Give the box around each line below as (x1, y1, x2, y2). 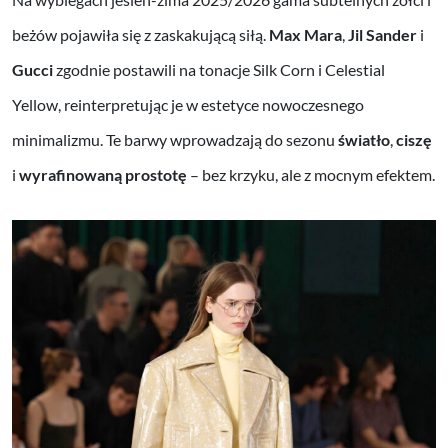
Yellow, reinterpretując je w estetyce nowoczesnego (12, 95, 364, 115)
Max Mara (269, 25, 342, 45)
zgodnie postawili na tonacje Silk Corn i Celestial (53, 60, 385, 80)
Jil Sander (348, 25, 417, 45)
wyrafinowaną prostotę (19, 165, 187, 185)
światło (338, 130, 390, 150)
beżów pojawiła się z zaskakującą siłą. (12, 25, 269, 45)
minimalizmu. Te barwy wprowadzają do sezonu (12, 130, 338, 150)
